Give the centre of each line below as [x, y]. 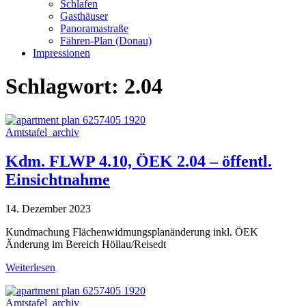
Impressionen [61, 53]
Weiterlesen [30, 267]
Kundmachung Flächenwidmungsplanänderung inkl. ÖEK [132, 232]
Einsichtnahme [58, 179]
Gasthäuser [84, 16]
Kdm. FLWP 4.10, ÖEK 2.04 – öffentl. [139, 161]
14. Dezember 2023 [48, 208]
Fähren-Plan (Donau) [106, 41]
